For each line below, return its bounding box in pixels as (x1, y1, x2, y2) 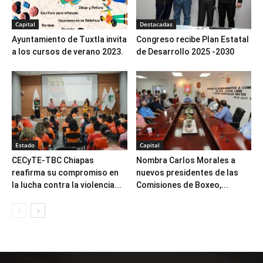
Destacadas (139, 20, 173, 29)
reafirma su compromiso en (12, 168, 119, 178)
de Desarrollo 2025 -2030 (136, 47, 234, 57)
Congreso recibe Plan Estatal (136, 35, 249, 45)
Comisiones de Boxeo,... (136, 180, 228, 190)
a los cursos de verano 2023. (12, 47, 123, 57)
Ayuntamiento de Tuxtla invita (12, 35, 127, 45)
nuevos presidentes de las (136, 168, 238, 178)
